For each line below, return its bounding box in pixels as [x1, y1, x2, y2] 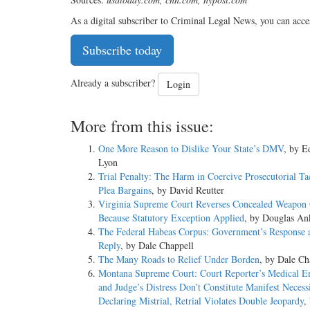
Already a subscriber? [71, 76, 158, 90]
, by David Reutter [152, 183, 224, 197]
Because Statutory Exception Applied [98, 211, 244, 225]
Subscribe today [82, 42, 162, 59]
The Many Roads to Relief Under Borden [98, 253, 259, 266]
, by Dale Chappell [120, 239, 194, 253]
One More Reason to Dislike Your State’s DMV [98, 142, 284, 156]
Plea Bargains [98, 183, 152, 197]
